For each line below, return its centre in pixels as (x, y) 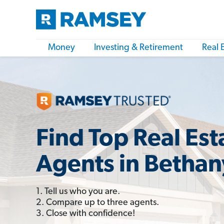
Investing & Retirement (138, 48)
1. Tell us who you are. (78, 191)
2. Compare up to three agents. (97, 202)
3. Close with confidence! (85, 213)
